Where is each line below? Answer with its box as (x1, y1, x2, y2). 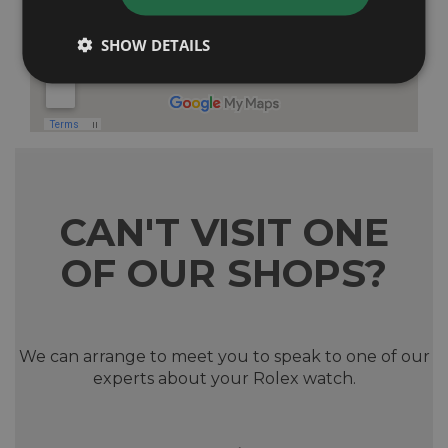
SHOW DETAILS (101, 34, 211, 54)
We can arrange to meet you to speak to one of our (18, 346, 430, 366)
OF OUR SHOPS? (61, 249, 387, 297)
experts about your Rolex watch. (92, 368, 356, 388)
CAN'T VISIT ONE (59, 208, 389, 256)
